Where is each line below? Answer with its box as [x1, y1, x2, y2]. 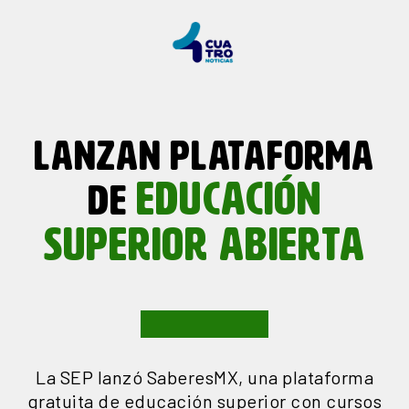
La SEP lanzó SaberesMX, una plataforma [36, 366, 373, 388]
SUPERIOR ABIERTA [43, 224, 366, 269]
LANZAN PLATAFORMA [34, 137, 375, 178]
